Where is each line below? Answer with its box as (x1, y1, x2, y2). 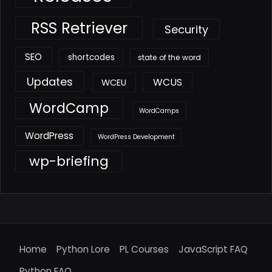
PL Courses (120, 242, 169, 256)
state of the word (137, 52, 201, 63)
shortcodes (67, 51, 115, 63)
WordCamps (139, 106, 180, 115)
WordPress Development (97, 132, 175, 142)
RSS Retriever (30, 17, 127, 39)
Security (164, 21, 208, 37)
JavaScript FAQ (178, 242, 248, 256)
